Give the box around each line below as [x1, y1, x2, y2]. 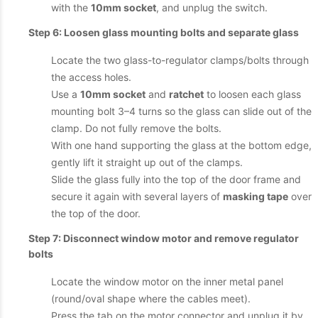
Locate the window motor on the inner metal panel [51, 275, 283, 287]
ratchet [169, 88, 204, 100]
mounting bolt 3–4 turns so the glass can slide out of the [51, 105, 312, 117]
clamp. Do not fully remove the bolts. [51, 122, 221, 134]
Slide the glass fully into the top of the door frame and [51, 173, 301, 185]
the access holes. [51, 71, 131, 83]
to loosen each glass [204, 88, 301, 100]
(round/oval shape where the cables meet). [51, 292, 251, 305]
